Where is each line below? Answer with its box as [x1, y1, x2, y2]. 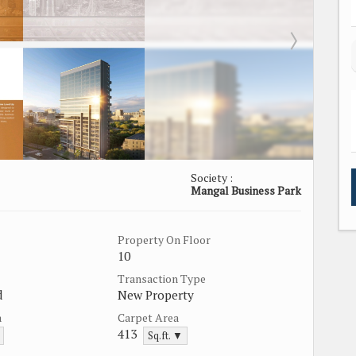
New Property [118, 286, 194, 303]
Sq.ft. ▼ [148, 328, 183, 342]
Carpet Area [118, 309, 179, 325]
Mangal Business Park [191, 182, 301, 198]
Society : [191, 169, 233, 185]
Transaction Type [118, 270, 206, 286]
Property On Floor [118, 231, 211, 247]
